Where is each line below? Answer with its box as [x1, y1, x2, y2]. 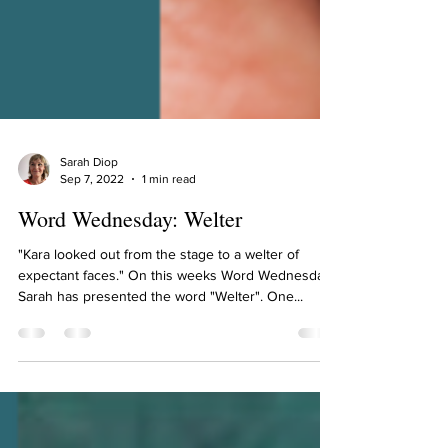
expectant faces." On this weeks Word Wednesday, [18, 327, 334, 343]
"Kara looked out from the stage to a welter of [18, 306, 299, 322]
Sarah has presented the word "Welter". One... [18, 348, 303, 364]
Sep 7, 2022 [60, 231, 124, 246]
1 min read [142, 231, 196, 246]
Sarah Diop [60, 215, 118, 229]
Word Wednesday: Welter [18, 264, 242, 293]
